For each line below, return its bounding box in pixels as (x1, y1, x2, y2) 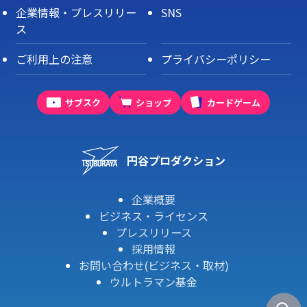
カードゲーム (207, 95, 261, 109)
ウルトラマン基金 (110, 273, 197, 291)
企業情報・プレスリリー (15, 3, 136, 21)
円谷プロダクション (127, 152, 226, 169)
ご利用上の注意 (15, 51, 93, 68)
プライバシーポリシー (161, 51, 271, 68)
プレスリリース (115, 224, 192, 241)
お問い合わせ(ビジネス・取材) (78, 257, 229, 274)
